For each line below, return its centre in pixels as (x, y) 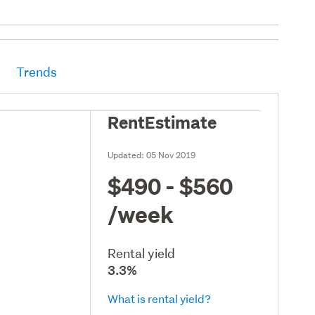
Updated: (127, 155)
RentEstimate (162, 121)
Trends (37, 72)
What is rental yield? (160, 298)
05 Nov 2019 (171, 155)
